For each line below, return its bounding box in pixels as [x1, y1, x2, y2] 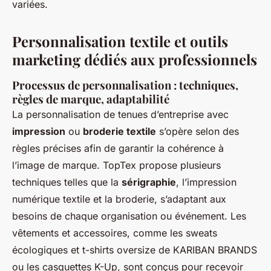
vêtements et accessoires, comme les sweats [12, 227, 217, 240]
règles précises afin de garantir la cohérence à [12, 142, 224, 155]
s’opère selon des [156, 125, 239, 138]
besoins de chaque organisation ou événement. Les [12, 210, 246, 223]
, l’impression [176, 176, 237, 189]
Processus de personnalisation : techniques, [12, 77, 238, 93]
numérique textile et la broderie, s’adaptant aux [12, 193, 226, 206]
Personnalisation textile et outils [12, 31, 228, 51]
